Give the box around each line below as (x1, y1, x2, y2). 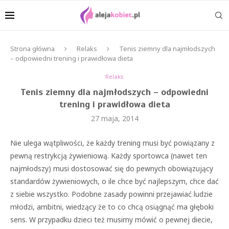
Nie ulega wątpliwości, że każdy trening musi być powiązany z (10, 138, 215, 148)
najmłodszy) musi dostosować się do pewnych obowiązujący (10, 164, 213, 173)
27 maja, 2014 (90, 113, 139, 123)
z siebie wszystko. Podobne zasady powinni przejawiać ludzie (10, 189, 213, 199)
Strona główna (10, 44, 55, 53)
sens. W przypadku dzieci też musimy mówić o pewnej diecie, (10, 215, 213, 224)
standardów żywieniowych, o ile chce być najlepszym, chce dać (10, 176, 219, 186)
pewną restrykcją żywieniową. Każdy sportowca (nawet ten (10, 151, 207, 161)
